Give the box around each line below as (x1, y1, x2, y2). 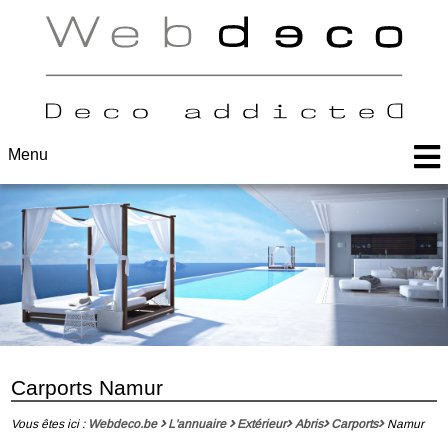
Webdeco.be (87, 415, 157, 432)
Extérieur (237, 415, 287, 432)
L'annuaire (167, 415, 226, 432)
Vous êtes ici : (11, 415, 86, 432)
